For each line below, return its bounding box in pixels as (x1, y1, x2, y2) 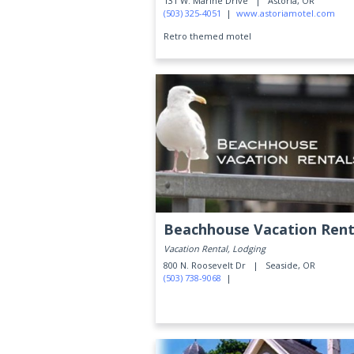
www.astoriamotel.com (236, 7, 335, 19)
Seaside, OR (265, 259, 315, 271)
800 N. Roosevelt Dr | (164, 259, 263, 271)
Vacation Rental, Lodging (164, 243, 265, 254)
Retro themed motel (164, 30, 251, 42)
